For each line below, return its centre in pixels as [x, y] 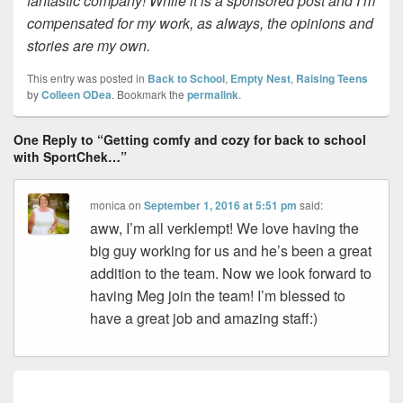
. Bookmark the [149, 94]
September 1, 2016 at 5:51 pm [221, 205]
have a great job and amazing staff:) [204, 318]
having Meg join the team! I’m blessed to [218, 295]
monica [108, 204]
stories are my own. [89, 45]
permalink [213, 94]
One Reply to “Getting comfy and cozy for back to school [190, 139]
